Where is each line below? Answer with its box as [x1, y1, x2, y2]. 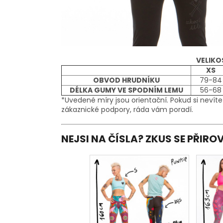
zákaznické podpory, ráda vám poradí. [61, 105, 193, 115]
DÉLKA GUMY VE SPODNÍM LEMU [69, 85, 183, 96]
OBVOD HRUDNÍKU [93, 75, 160, 86]
